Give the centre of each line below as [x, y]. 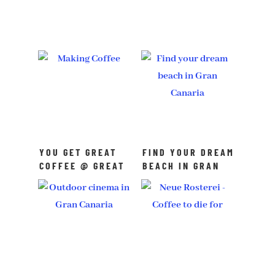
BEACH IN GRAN [181, 165]
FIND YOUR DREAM [189, 152]
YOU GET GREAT [78, 152]
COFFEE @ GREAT [82, 165]
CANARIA [165, 179]
